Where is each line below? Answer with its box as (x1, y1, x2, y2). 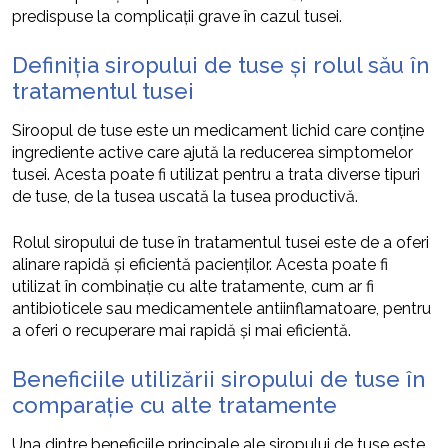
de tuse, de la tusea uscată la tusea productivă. (12, 186, 358, 206)
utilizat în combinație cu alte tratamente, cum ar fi (12, 276, 374, 296)
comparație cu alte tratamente (12, 391, 337, 418)
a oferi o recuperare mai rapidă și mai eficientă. (12, 320, 351, 340)
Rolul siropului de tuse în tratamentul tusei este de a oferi (12, 232, 429, 252)
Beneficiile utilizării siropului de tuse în (12, 365, 425, 392)
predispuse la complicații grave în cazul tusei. (12, 6, 342, 26)
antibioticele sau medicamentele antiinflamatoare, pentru (12, 298, 431, 318)
